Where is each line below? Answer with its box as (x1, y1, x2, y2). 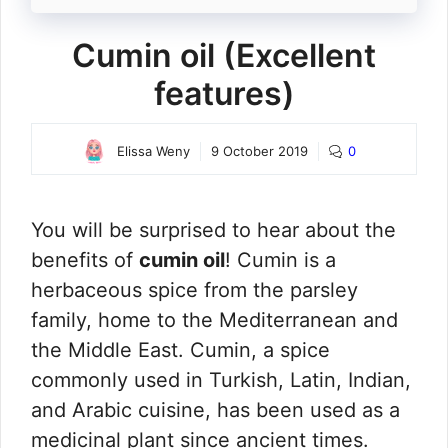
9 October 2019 (210, 143, 308, 160)
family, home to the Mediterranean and (31, 308, 398, 333)
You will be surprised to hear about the (31, 218, 396, 243)
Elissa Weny (116, 143, 190, 160)
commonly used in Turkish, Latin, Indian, (31, 368, 411, 393)
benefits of (31, 248, 139, 273)
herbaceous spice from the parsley (31, 278, 358, 303)
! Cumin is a (225, 248, 336, 273)
